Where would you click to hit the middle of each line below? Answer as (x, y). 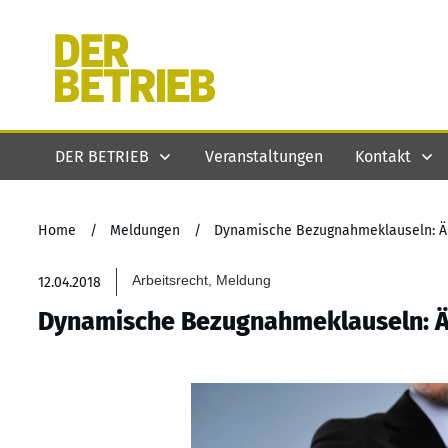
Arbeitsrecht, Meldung (202, 280)
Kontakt (383, 156)
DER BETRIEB (102, 156)
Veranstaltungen (264, 156)
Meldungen (145, 230)
